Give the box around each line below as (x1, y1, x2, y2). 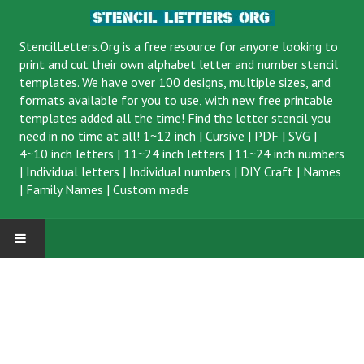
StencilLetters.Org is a (19, 38, 144, 54)
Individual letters (26, 163, 119, 180)
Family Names (26, 181, 103, 197)
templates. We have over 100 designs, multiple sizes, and (19, 74, 331, 90)
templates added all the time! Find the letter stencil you (19, 110, 331, 126)
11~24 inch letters (123, 145, 225, 162)
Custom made (113, 181, 189, 197)
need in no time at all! (19, 128, 143, 144)
